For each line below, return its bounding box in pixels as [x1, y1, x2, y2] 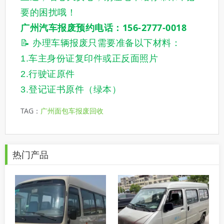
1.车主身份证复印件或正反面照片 [20, 53, 158, 64]
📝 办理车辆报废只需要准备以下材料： [20, 38, 180, 48]
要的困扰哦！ [20, 7, 76, 18]
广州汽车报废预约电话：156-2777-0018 [20, 21, 186, 34]
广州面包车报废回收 [40, 106, 103, 116]
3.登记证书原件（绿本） [20, 84, 121, 95]
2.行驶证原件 [20, 69, 75, 79]
